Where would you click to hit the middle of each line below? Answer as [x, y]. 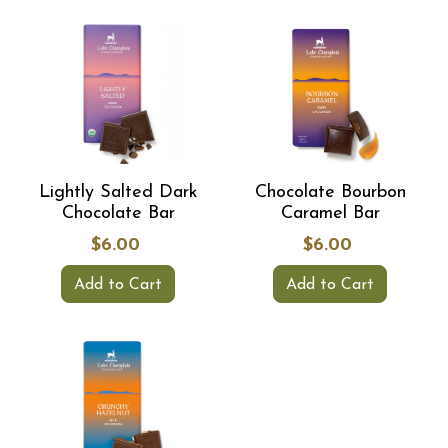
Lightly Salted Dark [118, 192]
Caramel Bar [330, 213]
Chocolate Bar [118, 213]
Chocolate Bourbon [330, 192]
